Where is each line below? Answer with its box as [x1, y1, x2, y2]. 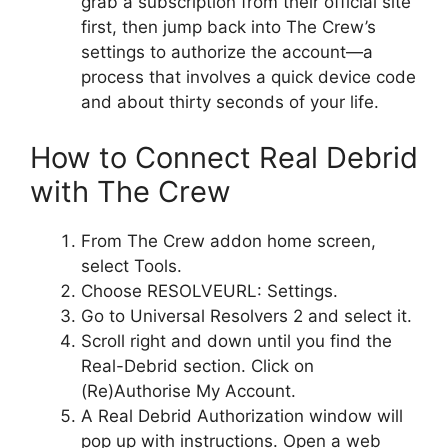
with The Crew [30, 173, 231, 209]
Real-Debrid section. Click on [81, 355, 314, 376]
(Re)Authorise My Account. [81, 380, 296, 401]
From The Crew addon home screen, [81, 230, 376, 251]
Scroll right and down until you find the [81, 330, 392, 351]
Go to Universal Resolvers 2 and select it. [81, 305, 412, 326]
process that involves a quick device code [81, 67, 416, 88]
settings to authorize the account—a [81, 42, 373, 63]
